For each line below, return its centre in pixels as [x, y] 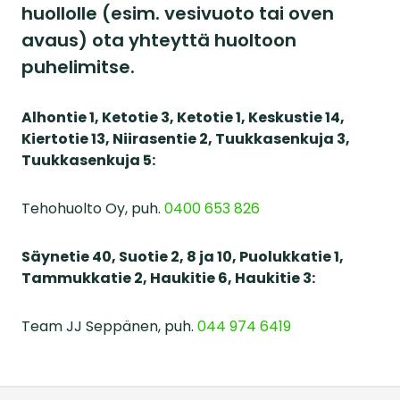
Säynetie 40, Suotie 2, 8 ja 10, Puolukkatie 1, [183, 257]
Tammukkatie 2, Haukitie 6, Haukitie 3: [168, 278]
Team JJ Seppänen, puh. [109, 326]
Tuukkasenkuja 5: [88, 160]
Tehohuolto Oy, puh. [93, 208]
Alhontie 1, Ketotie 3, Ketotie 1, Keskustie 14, [183, 117]
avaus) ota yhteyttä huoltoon [159, 40]
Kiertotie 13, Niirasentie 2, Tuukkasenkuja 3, [186, 139]
